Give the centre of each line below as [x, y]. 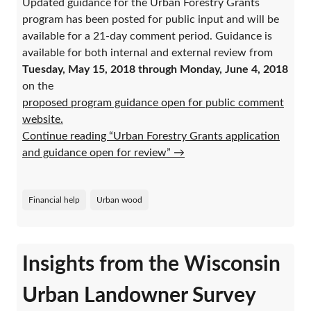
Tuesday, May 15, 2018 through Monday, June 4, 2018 [155, 69]
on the [38, 86]
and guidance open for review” [98, 152]
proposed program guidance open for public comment [153, 102]
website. [43, 119]
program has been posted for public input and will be [151, 19]
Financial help [54, 200]
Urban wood [119, 200]
